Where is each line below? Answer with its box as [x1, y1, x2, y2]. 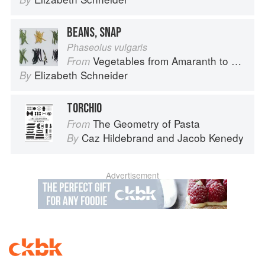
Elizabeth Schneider [34, 67, 128, 83]
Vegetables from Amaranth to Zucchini [93, 53, 231, 69]
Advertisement [106, 169, 159, 182]
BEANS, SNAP [67, 24, 121, 41]
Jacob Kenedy [177, 130, 244, 146]
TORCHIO [67, 100, 102, 117]
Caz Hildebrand [82, 130, 154, 146]
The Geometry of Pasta [93, 116, 200, 131]
